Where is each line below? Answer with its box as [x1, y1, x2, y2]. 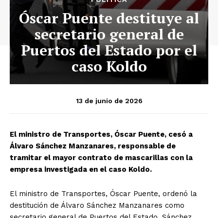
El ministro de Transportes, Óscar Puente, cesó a [10, 130, 193, 139]
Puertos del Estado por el [21, 40, 197, 60]
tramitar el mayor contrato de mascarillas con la [10, 153, 193, 163]
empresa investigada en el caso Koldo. [10, 165, 152, 174]
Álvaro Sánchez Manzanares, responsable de [10, 142, 176, 151]
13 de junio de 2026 [75, 96, 143, 105]
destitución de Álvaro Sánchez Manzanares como [10, 201, 184, 210]
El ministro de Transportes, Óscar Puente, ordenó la [10, 189, 197, 199]
